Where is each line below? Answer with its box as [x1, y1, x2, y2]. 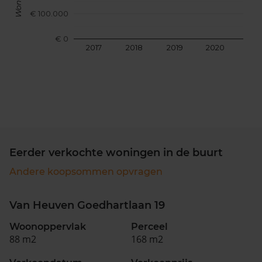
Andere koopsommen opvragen [9, 166, 163, 177]
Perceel [131, 221, 168, 232]
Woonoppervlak [9, 221, 86, 232]
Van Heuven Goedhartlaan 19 [9, 199, 165, 212]
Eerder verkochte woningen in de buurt [9, 146, 223, 159]
